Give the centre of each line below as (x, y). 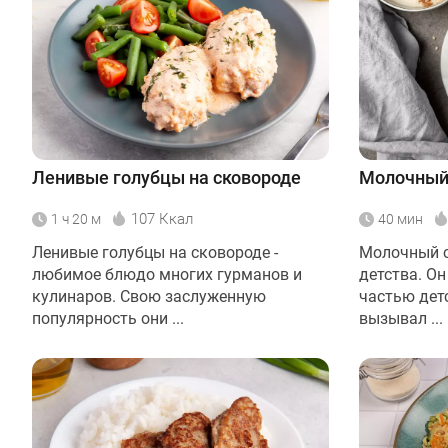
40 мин (400, 219)
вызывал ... (401, 319)
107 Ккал (162, 219)
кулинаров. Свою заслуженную (149, 297)
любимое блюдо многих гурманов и (167, 275)
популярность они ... (108, 319)
